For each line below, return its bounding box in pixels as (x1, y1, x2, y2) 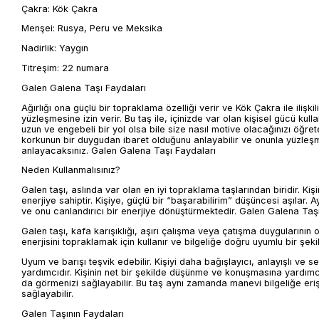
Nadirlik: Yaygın (21, 43, 88, 54)
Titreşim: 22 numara (21, 62, 109, 73)
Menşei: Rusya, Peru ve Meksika (21, 23, 162, 34)
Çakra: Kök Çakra (21, 3, 98, 14)
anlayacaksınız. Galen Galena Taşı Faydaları (21, 145, 216, 156)
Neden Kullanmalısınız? (21, 164, 120, 176)
